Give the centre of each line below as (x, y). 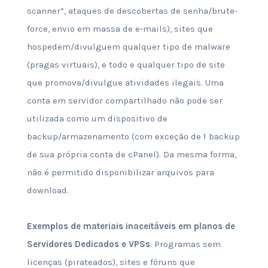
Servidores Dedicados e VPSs (88, 244)
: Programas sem (185, 244)
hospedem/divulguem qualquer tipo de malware (128, 47)
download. (48, 190)
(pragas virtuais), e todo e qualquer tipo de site (126, 65)
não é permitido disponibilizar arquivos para (120, 172)
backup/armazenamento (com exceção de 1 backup (133, 136)
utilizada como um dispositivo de (97, 118)
